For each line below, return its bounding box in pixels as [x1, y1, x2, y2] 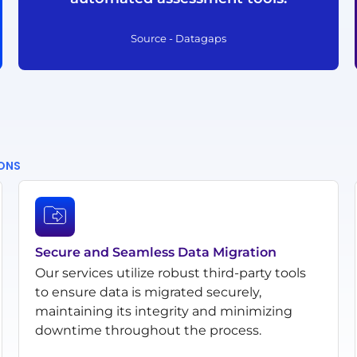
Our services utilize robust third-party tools [35, 265, 307, 280]
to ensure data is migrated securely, [35, 284, 262, 300]
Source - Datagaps [130, 31, 226, 45]
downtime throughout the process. [35, 322, 262, 338]
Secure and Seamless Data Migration [35, 244, 277, 260]
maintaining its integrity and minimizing [35, 303, 293, 319]
